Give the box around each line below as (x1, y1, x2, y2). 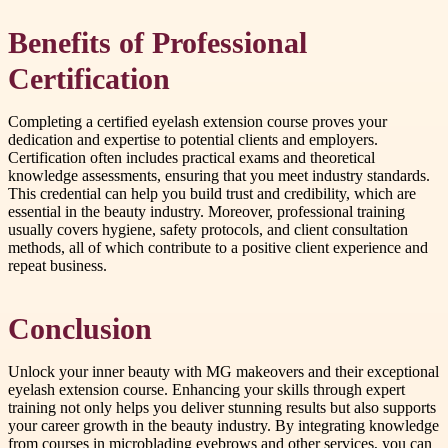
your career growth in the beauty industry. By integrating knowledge (8, 416, 439, 434)
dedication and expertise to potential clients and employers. (8, 131, 378, 149)
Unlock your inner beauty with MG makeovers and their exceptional (8, 362, 439, 380)
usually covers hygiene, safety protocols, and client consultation (8, 221, 408, 239)
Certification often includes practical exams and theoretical (8, 149, 375, 167)
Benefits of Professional (8, 27, 307, 60)
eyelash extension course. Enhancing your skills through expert (8, 380, 405, 398)
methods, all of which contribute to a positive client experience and (8, 239, 428, 257)
